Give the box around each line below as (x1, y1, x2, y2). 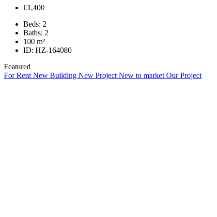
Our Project (166, 71, 201, 79)
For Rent (4, 71, 33, 79)
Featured (4, 62, 31, 71)
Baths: (23, 28, 43, 37)
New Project (78, 71, 119, 79)
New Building (33, 71, 78, 79)
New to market (119, 71, 166, 79)
